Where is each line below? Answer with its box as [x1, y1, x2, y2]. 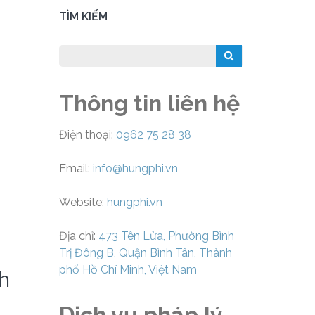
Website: [58, 195, 107, 210]
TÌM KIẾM [58, 9, 108, 23]
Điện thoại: [58, 128, 116, 142]
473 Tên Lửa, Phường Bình [98, 229, 234, 243]
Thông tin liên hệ [58, 89, 240, 116]
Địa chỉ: [58, 229, 98, 243]
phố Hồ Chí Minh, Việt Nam [58, 263, 197, 277]
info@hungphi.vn [92, 162, 178, 176]
